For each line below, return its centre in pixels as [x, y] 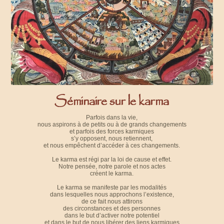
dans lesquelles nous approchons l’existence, [112, 195]
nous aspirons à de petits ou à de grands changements [112, 125]
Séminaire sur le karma [112, 104]
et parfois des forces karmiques [112, 132]
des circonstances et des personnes [112, 209]
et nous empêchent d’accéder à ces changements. [112, 146]
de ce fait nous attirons [112, 202]
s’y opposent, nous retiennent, [112, 139]
